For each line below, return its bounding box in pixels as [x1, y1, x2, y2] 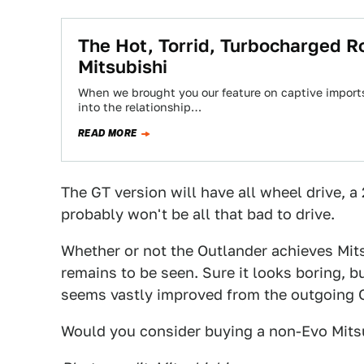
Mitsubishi [78, 56, 167, 77]
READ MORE [78, 126, 137, 141]
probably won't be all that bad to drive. [61, 206, 335, 223]
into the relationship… [78, 101, 201, 114]
